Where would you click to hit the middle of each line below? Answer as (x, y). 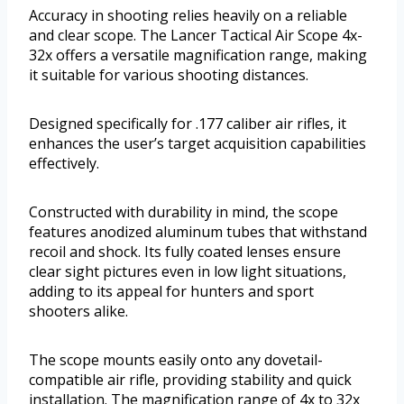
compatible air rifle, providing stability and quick (190, 379)
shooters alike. (78, 311)
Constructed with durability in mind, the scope (184, 211)
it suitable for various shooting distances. (169, 74)
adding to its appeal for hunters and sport (171, 291)
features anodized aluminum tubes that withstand (198, 231)
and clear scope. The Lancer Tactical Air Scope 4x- (196, 35)
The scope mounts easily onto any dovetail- (176, 359)
